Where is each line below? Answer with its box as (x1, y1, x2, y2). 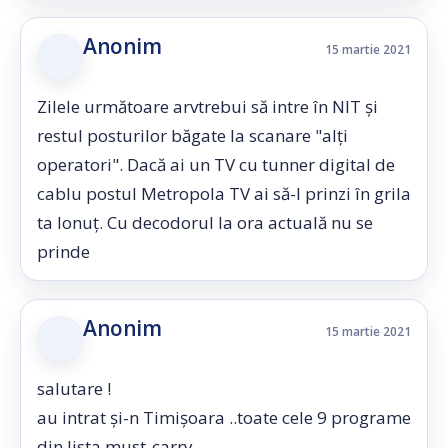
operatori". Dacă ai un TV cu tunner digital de (37, 153, 395, 176)
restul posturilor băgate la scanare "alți (37, 124, 348, 147)
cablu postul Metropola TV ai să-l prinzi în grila (37, 182, 411, 205)
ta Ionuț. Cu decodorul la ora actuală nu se (37, 211, 373, 234)
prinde (37, 240, 90, 263)
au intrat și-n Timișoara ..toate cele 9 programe (37, 406, 411, 429)
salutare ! (37, 377, 111, 400)
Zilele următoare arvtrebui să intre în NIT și (37, 95, 378, 118)
